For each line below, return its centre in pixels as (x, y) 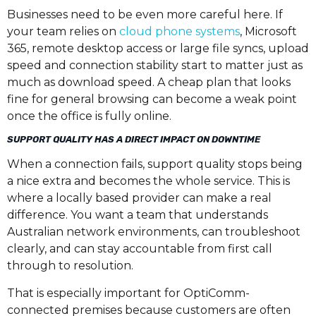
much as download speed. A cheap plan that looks (149, 82)
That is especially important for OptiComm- (128, 293)
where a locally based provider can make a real (139, 198)
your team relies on (63, 31)
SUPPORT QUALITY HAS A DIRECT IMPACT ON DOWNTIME (134, 140)
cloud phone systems (180, 31)
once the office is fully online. (89, 116)
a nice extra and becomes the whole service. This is (148, 181)
